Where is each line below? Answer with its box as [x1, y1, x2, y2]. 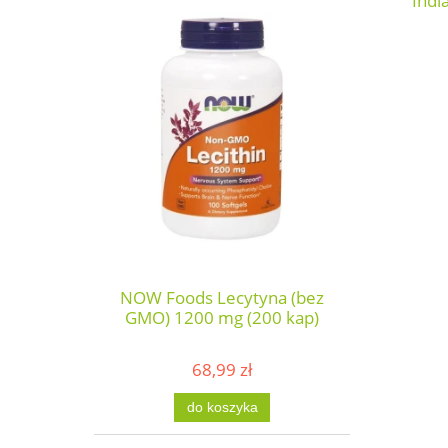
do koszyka [186, 399, 258, 415]
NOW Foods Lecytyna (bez [120, 285, 324, 309]
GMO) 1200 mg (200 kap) [125, 305, 319, 329]
